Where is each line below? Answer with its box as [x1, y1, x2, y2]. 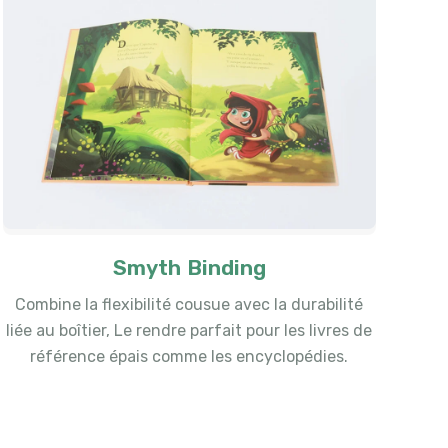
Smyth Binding [113, 254, 266, 280]
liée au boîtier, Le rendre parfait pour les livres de [6, 320, 373, 340]
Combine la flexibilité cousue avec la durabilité [15, 294, 364, 314]
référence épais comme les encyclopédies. [30, 346, 349, 366]
